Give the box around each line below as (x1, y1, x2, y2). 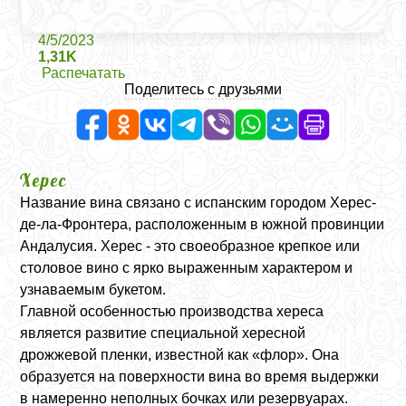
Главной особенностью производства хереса (20, 304, 324, 319)
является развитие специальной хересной (20, 325, 306, 341)
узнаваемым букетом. (20, 282, 167, 297)
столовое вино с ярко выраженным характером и (20, 260, 353, 275)
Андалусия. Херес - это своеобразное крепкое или (20, 238, 361, 254)
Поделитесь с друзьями (124, 82, 282, 97)
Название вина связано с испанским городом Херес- (20, 195, 377, 210)
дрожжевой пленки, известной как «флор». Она (20, 347, 340, 362)
